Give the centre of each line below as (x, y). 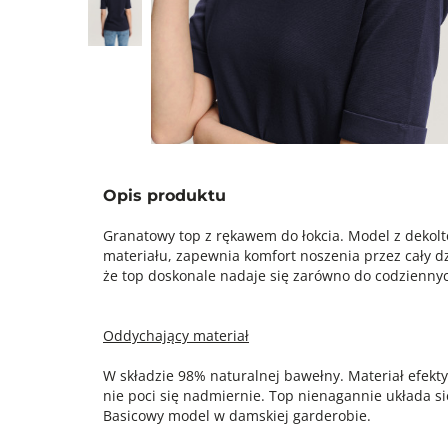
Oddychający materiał (176, 335)
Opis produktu (164, 195)
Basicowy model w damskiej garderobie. (237, 415)
